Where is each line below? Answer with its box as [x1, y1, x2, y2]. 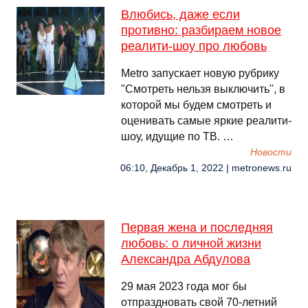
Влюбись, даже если [121, 8, 240, 21]
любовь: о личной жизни [121, 236, 261, 250]
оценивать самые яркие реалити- [121, 115, 291, 126]
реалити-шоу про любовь [121, 39, 267, 53]
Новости [250, 147, 291, 157]
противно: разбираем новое [121, 23, 281, 37]
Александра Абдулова [121, 252, 250, 266]
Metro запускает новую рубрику [121, 67, 279, 79]
